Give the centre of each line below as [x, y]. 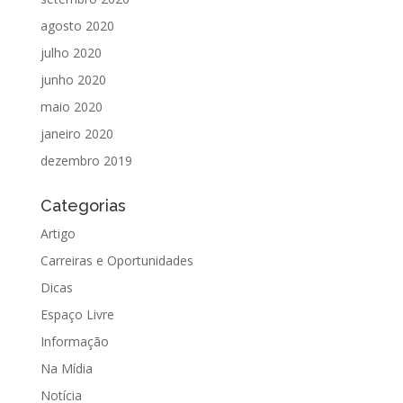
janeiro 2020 [76, 134]
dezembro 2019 [86, 161]
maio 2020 [71, 107]
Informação [74, 342]
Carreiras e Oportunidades [116, 261]
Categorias [83, 206]
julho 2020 [71, 53]
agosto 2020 [77, 26]
